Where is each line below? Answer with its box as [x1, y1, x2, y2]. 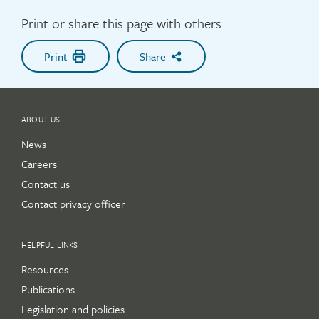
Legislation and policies [21, 301, 125, 317]
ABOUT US [21, 113, 61, 125]
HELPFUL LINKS [21, 239, 78, 251]
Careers [21, 156, 57, 172]
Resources [21, 261, 68, 277]
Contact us [21, 176, 70, 192]
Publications [21, 281, 75, 297]
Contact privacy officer [21, 196, 125, 211]
